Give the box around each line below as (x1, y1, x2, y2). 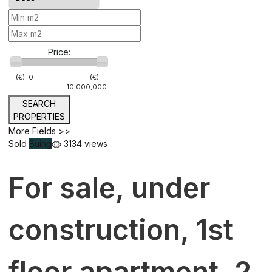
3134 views (61, 138, 107, 149)
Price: (48, 47, 70, 58)
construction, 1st (8, 212, 233, 246)
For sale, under (8, 170, 210, 205)
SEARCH (22, 98, 56, 109)
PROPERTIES (13, 110, 65, 121)
